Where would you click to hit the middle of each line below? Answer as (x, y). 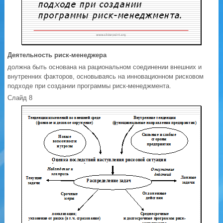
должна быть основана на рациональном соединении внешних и (105, 67)
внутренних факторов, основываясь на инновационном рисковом (106, 77)
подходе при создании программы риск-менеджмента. (90, 86)
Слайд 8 (20, 98)
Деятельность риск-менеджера (57, 55)
